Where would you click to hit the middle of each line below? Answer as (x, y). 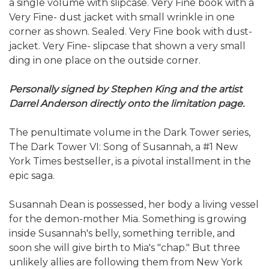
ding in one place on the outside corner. (106, 61)
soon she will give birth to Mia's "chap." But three (125, 248)
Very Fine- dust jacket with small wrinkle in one (122, 17)
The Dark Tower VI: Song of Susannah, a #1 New (123, 147)
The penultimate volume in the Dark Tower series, (130, 133)
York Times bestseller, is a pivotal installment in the (130, 162)
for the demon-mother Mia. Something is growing (128, 219)
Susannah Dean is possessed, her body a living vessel (134, 205)
